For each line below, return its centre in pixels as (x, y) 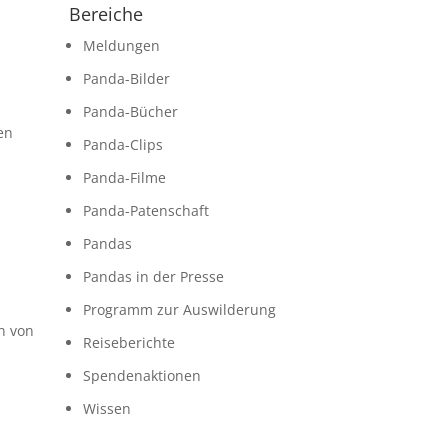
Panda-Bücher (130, 111)
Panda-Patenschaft (145, 210)
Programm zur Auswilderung (179, 309)
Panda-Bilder (126, 78)
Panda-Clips (122, 144)
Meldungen (121, 45)
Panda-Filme (124, 177)
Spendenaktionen (141, 375)
